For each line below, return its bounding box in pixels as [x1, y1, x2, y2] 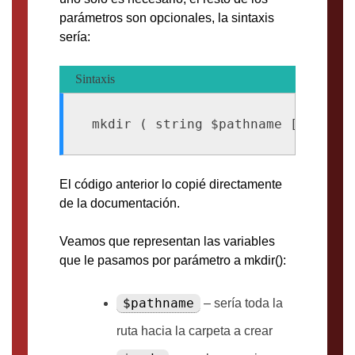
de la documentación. [59, 197, 180, 211]
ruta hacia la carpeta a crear [116, 324, 273, 338]
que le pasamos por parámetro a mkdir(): [59, 254, 286, 268]
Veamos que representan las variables [59, 235, 275, 249]
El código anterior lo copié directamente [59, 177, 282, 192]
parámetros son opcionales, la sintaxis [59, 11, 274, 25]
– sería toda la [200, 296, 283, 311]
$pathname [123, 296, 194, 311]
